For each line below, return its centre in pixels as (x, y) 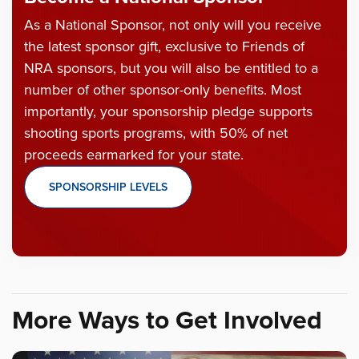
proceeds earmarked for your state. (134, 154)
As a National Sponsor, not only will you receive (173, 24)
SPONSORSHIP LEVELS (108, 187)
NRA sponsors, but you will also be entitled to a (171, 68)
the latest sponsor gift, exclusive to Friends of (164, 46)
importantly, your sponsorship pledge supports (168, 111)
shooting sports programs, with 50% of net (156, 133)
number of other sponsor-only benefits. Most (163, 89)
